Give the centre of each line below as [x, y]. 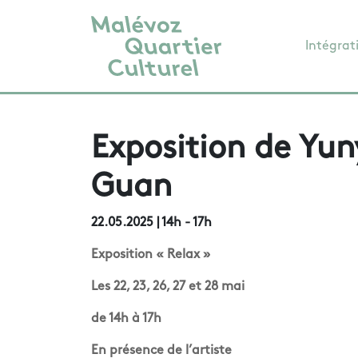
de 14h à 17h [126, 319]
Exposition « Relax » [151, 255]
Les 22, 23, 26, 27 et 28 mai [168, 287]
